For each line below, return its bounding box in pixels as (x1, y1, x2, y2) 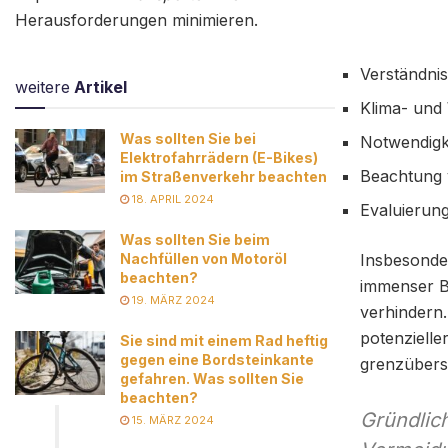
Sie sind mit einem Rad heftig (120, 331, 328, 349)
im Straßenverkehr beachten (120, 167, 327, 185)
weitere (15, 76, 70, 97)
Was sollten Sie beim (120, 230, 270, 248)
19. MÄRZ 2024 (129, 292, 215, 307)
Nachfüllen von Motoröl (120, 249, 287, 267)
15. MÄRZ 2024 (129, 412, 214, 427)
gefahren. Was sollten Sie (120, 369, 304, 387)
